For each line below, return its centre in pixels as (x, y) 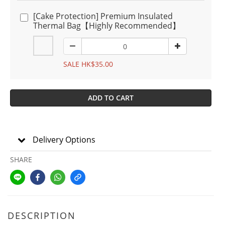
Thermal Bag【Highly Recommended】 (107, 26)
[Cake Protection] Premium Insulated (103, 16)
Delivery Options (64, 140)
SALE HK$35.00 (88, 64)
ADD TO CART (111, 98)
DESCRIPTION (42, 215)
